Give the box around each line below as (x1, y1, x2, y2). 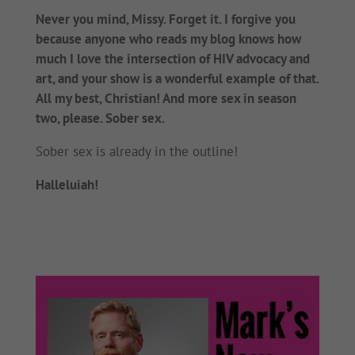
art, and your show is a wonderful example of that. (35, 70, 319, 88)
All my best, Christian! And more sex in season (35, 90, 296, 108)
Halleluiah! (35, 176, 98, 194)
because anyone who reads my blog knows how (35, 30, 301, 48)
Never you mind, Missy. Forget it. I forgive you (35, 10, 296, 29)
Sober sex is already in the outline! (35, 143, 238, 161)
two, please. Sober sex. (35, 109, 165, 128)
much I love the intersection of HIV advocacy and (35, 50, 310, 68)
